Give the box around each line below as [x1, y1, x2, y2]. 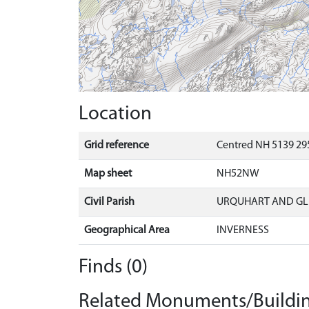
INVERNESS [217, 225, 269, 236]
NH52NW [217, 168, 259, 179]
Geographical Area [84, 225, 170, 236]
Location [79, 104, 152, 124]
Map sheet [84, 168, 132, 179]
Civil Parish [84, 197, 134, 208]
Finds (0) [79, 257, 148, 277]
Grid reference [84, 140, 149, 151]
